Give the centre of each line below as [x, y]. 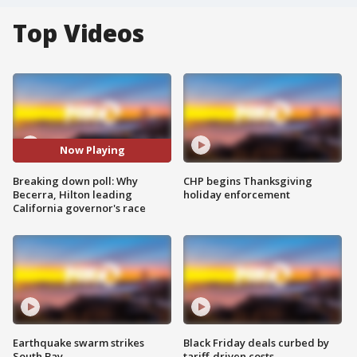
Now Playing [92, 150]
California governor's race [79, 208]
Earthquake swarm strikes [78, 342]
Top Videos [78, 33]
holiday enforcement [237, 194]
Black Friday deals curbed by [256, 342]
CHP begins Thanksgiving [248, 180]
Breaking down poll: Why [75, 180]
